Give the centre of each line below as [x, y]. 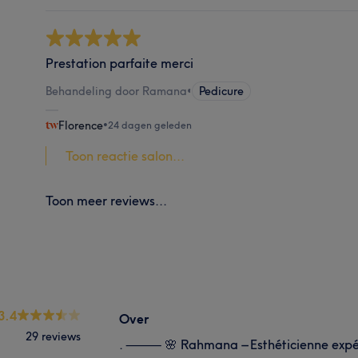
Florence [81, 125]
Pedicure [222, 91]
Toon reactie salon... [125, 155]
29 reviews [53, 336]
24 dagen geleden [150, 125]
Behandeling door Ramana [117, 91]
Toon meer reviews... [107, 200]
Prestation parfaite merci [120, 63]
